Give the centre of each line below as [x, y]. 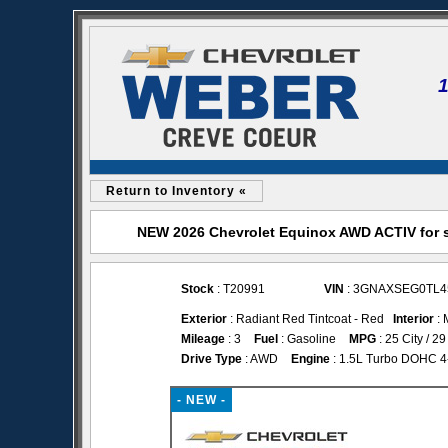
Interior [413, 319]
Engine [310, 359]
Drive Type [211, 359]
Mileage [203, 339]
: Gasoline [307, 339]
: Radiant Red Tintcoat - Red [310, 319]
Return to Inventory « [176, 191]
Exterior [204, 319]
